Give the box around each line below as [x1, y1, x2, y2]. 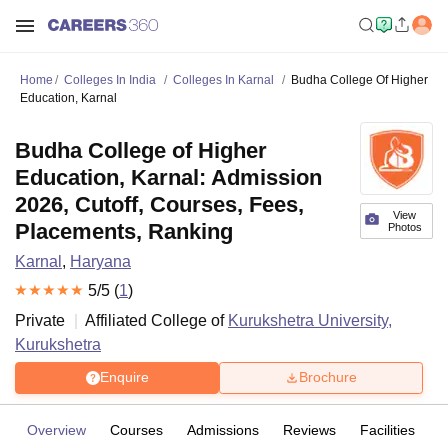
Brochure [299, 369, 357, 386]
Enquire [99, 369, 149, 386]
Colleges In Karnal [173, 73, 274, 87]
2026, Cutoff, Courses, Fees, [15, 192, 304, 217]
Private [15, 311, 65, 329]
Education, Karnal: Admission [15, 165, 322, 190]
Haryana [70, 253, 131, 270]
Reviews [283, 421, 336, 438]
